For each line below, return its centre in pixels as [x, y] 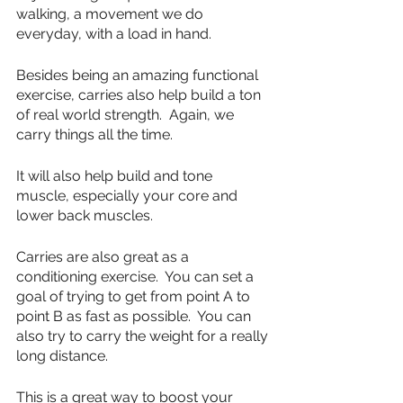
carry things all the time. [94, 134]
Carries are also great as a [104, 257]
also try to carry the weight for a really [144, 336]
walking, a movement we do [112, 14]
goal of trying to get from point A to [135, 296]
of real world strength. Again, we [127, 115]
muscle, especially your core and [129, 196]
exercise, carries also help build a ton [140, 95]
